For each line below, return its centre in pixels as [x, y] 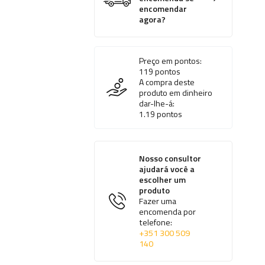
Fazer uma [158, 201]
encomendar [163, 9]
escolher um [163, 180]
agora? [153, 20]
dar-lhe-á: [157, 104]
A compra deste [167, 82]
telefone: [156, 223]
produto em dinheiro [176, 93]
